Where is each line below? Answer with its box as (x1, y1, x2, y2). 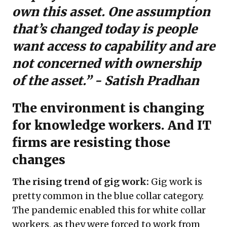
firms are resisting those (12, 135, 170, 150)
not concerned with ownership (12, 56, 201, 71)
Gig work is (149, 176, 202, 187)
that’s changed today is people (12, 21, 197, 37)
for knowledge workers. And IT (12, 118, 211, 133)
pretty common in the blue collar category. (12, 190, 204, 202)
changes (12, 152, 65, 168)
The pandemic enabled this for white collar (12, 204, 206, 216)
